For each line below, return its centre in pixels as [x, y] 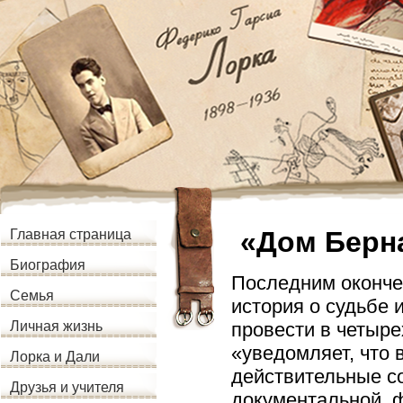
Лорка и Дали [55, 357]
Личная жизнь [56, 326]
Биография [48, 265]
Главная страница [71, 234]
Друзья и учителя [67, 387]
